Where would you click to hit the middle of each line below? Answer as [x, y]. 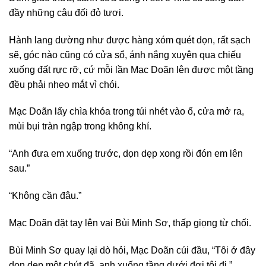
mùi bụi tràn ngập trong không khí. [80, 126]
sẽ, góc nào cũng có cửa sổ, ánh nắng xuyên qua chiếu [125, 55]
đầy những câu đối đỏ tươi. [66, 12]
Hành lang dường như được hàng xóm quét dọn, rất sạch [130, 40]
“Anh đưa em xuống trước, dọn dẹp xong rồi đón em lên [126, 154]
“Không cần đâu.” [45, 196]
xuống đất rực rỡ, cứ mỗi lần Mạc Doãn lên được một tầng [131, 69]
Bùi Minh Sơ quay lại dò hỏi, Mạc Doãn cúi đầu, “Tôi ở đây [132, 250]
